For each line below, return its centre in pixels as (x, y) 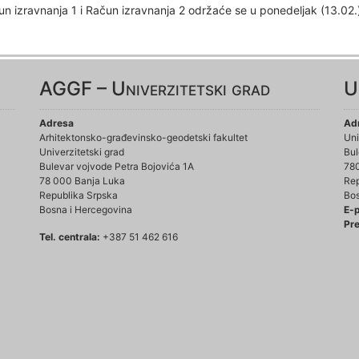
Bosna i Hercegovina (85, 210)
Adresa (56, 123)
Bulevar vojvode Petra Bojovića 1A (116, 166)
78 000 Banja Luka (82, 181)
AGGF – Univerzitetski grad (154, 89)
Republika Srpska (78, 195)
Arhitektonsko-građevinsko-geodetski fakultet (143, 137)
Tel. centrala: (69, 237)
